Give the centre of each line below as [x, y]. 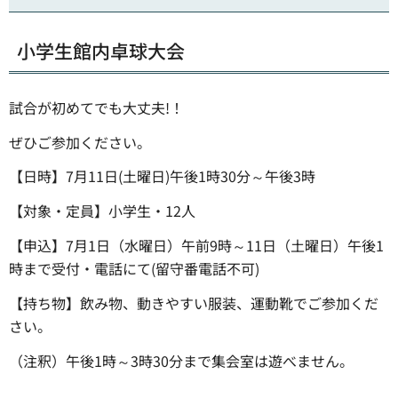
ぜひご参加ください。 [80, 142]
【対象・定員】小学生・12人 [102, 211]
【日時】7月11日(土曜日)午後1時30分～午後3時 [162, 176]
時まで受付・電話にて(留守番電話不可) [134, 268]
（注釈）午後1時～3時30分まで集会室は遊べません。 [181, 360]
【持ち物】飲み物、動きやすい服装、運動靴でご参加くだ [194, 302]
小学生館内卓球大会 [101, 50]
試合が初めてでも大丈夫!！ [96, 107]
